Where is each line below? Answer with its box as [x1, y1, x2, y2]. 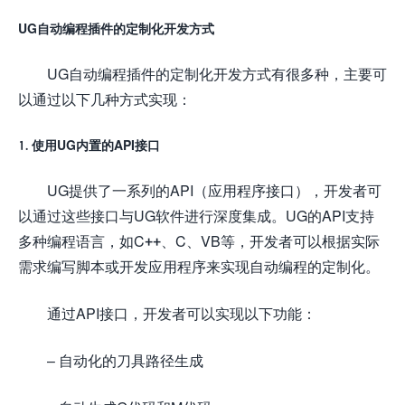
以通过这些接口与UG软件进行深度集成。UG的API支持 [18, 206, 374, 224]
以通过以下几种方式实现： [18, 89, 192, 108]
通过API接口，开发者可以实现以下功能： [47, 304, 316, 322]
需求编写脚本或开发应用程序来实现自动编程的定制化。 [18, 257, 380, 275]
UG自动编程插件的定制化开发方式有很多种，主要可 [47, 64, 387, 82]
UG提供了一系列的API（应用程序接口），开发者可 [47, 181, 381, 199]
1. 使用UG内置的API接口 [18, 137, 160, 153]
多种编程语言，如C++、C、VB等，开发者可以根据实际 [18, 231, 380, 250]
